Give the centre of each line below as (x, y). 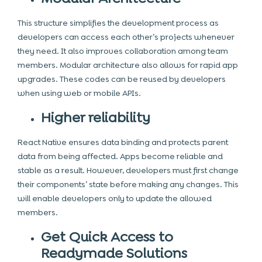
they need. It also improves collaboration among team (123, 51)
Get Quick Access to (107, 237)
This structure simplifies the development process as (118, 23)
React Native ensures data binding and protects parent (123, 142)
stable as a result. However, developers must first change (128, 170)
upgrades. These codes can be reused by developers (122, 79)
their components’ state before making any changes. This (128, 184)
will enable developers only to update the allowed (115, 198)
